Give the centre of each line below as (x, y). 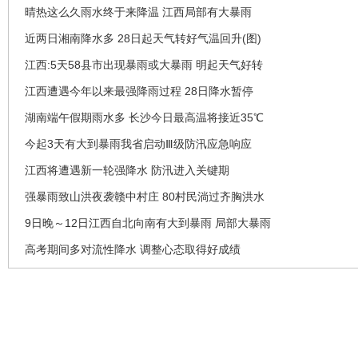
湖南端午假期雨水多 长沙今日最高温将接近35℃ (144, 117)
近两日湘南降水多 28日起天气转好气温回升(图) (143, 38)
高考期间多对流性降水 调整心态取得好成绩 (133, 249)
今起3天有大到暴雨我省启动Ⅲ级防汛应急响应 (138, 143)
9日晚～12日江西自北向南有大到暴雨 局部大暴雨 (148, 223)
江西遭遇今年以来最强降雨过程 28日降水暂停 (139, 91)
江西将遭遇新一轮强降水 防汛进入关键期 (127, 170)
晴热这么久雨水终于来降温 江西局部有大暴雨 (138, 12)
